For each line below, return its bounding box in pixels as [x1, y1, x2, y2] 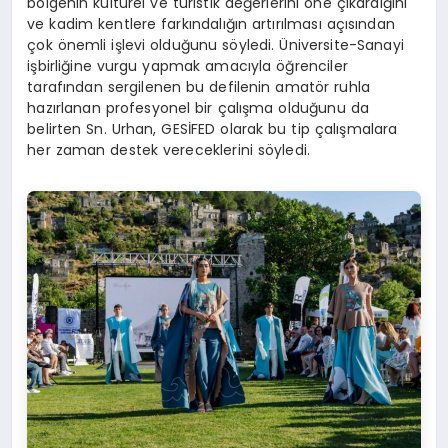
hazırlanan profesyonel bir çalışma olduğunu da [27, 97, 369, 118]
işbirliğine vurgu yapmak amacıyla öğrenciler [27, 55, 348, 76]
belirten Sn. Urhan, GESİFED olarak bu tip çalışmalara [27, 118, 398, 139]
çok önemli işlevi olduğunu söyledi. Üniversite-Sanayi [27, 34, 404, 55]
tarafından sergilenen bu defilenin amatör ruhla [27, 76, 371, 97]
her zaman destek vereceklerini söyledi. [27, 139, 311, 160]
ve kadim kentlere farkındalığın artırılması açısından [27, 13, 395, 34]
